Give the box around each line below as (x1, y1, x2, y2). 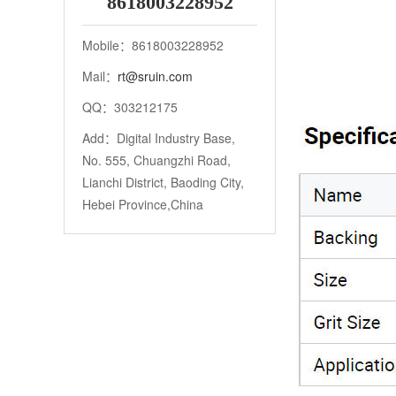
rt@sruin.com (118, 67, 193, 85)
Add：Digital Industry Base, (82, 129, 235, 147)
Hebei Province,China (82, 195, 203, 213)
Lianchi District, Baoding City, (82, 173, 244, 191)
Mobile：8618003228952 (82, 36, 224, 54)
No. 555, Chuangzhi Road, (82, 151, 231, 169)
